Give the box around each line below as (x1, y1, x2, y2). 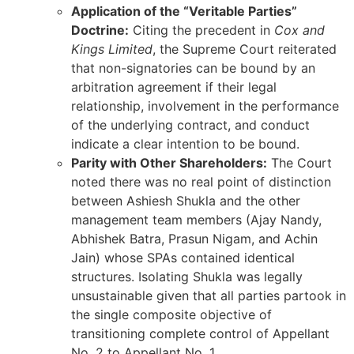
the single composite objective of (71, 307, 272, 323)
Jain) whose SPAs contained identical (71, 250, 295, 266)
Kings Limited (71, 41, 153, 58)
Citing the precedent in (129, 22, 274, 39)
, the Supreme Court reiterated (153, 41, 337, 58)
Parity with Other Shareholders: (71, 155, 267, 171)
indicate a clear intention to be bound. (71, 136, 299, 153)
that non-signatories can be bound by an (71, 60, 315, 77)
